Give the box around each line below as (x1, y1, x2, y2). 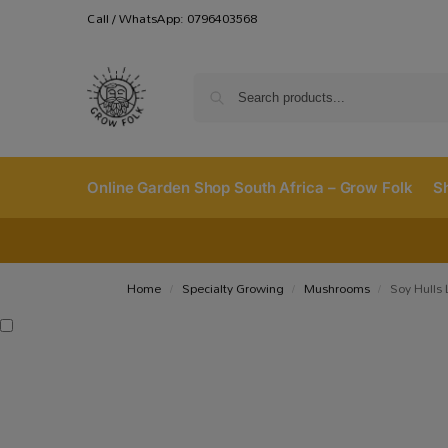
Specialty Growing (181, 276, 284, 301)
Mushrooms (303, 276, 370, 301)
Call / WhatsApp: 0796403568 (87, 5, 257, 31)
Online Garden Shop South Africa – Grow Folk (87, 178, 413, 197)
